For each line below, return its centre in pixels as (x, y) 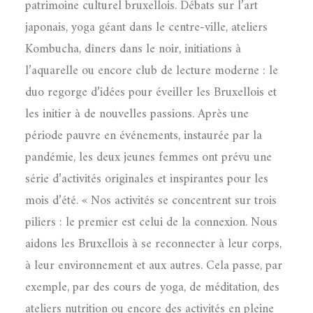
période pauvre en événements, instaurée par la (144, 136)
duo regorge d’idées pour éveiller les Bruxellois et (151, 93)
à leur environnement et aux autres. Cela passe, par (154, 266)
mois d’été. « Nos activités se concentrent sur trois (151, 201)
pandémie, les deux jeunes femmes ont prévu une (148, 158)
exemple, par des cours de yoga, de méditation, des (152, 287)
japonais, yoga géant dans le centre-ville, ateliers (146, 28)
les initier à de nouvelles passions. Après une (137, 114)
